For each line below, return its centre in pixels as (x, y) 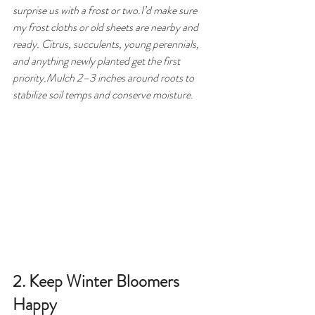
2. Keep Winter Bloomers (98, 281)
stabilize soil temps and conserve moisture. (103, 94)
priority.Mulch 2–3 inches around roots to (104, 77)
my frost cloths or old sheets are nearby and (107, 27)
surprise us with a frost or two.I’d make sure (106, 10)
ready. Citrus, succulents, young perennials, (107, 44)
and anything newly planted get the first (97, 60)
